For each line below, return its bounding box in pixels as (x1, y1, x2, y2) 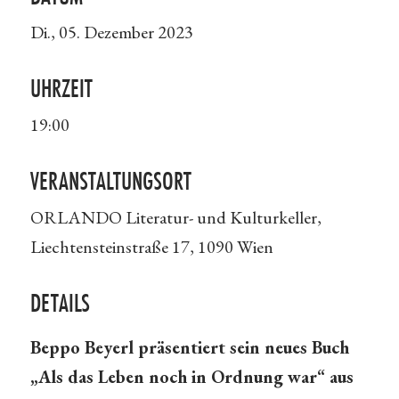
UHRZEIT (29, 71, 93, 105)
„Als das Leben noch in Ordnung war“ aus (29, 365, 354, 388)
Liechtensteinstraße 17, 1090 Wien (29, 235, 273, 258)
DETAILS (29, 286, 90, 320)
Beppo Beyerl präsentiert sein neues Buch (29, 336, 349, 359)
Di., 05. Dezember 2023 (29, 20, 193, 44)
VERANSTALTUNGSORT (29, 164, 191, 198)
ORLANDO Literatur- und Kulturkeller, (29, 206, 322, 229)
